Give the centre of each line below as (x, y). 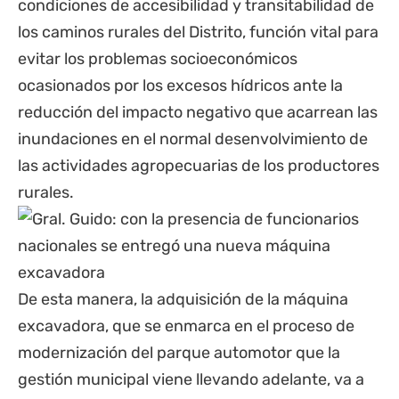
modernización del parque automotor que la (179, 353)
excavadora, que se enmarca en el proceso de (186, 326)
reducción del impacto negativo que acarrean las (198, 112)
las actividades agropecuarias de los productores (199, 166)
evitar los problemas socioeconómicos (158, 59)
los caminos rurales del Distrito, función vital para (198, 32)
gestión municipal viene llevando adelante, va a (191, 379)
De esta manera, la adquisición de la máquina (183, 299)
